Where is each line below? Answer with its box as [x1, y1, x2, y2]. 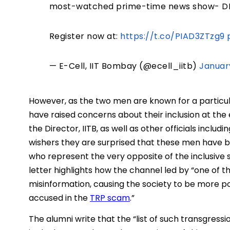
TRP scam [90, 192, 130, 204]
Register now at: [49, 30, 121, 43]
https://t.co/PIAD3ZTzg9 [120, 30, 225, 43]
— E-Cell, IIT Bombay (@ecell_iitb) [49, 60, 200, 72]
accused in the [29, 192, 90, 204]
